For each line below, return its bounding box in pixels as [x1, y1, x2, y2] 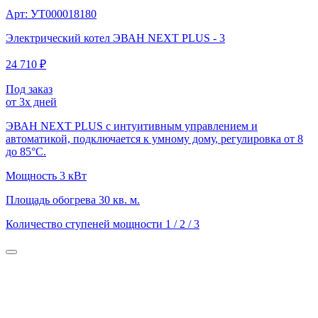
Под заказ [6, 82, 53, 95]
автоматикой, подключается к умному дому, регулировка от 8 [6, 132, 303, 145]
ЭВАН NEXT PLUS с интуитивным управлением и [6, 119, 258, 132]
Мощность [6, 169, 60, 182]
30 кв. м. [99, 193, 140, 206]
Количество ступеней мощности [6, 217, 165, 230]
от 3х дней [6, 95, 57, 108]
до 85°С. [6, 145, 46, 158]
